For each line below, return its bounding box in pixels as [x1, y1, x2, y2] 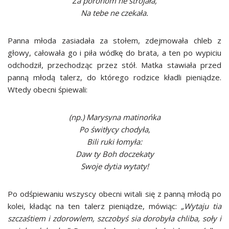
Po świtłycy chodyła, [79, 124, 150, 134]
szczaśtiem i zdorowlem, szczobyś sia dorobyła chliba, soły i [8, 213, 221, 223]
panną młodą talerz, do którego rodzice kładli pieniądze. [8, 72, 221, 82]
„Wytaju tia [180, 201, 221, 211]
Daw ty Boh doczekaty [75, 149, 154, 159]
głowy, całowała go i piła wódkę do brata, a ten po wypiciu [8, 48, 221, 58]
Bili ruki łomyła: [87, 136, 142, 147]
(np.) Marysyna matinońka [68, 112, 161, 122]
